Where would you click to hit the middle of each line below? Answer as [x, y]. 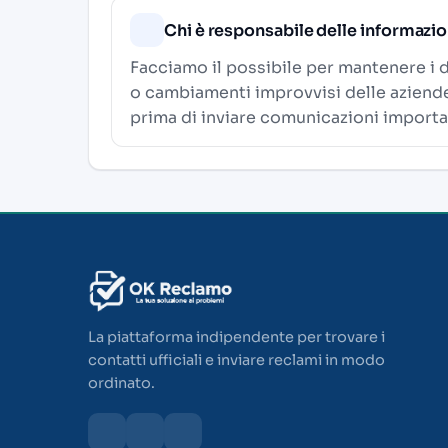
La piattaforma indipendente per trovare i [236, 337]
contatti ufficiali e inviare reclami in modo [236, 360]
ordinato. [121, 383]
